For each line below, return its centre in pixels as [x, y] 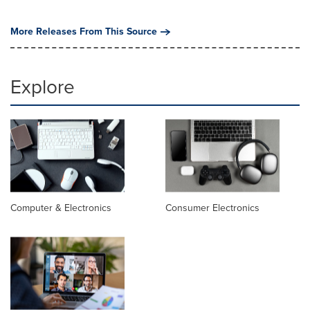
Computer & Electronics [61, 208]
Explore [43, 87]
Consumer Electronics [212, 208]
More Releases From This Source [84, 31]
